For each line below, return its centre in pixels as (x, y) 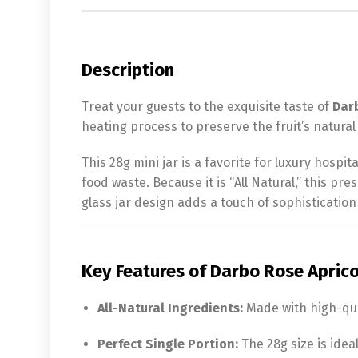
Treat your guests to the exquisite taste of (207, 106)
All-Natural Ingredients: (170, 308)
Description (128, 70)
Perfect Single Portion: (168, 344)
